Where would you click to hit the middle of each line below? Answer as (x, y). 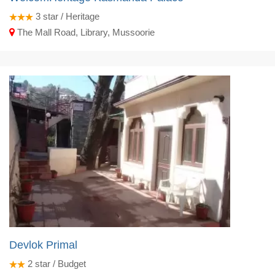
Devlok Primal (43, 245)
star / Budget (59, 263)
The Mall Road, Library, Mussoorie (85, 32)
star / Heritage (70, 16)
